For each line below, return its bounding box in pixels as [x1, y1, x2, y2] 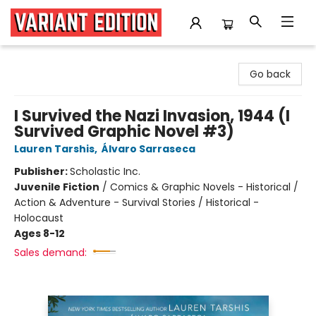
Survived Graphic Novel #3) [14, 121, 234, 142]
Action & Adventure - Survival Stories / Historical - [14, 195, 259, 209]
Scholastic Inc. [70, 164, 140, 178]
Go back [250, 67, 291, 81]
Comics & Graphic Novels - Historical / [110, 180, 298, 194]
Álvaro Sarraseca [102, 142, 195, 156]
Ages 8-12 [14, 226, 65, 241]
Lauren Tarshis [14, 142, 95, 156]
